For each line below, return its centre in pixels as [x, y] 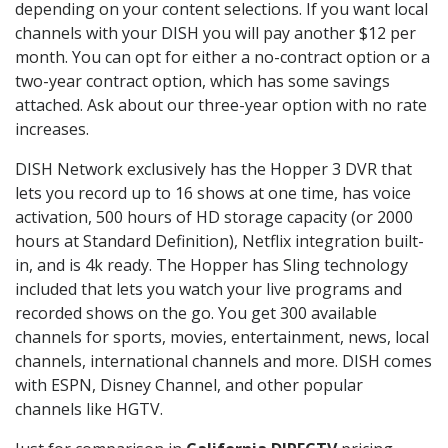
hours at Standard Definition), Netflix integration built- [219, 240]
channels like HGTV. [89, 408]
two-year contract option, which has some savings [202, 80]
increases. [52, 128]
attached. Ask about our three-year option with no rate [221, 104]
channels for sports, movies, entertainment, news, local [222, 336]
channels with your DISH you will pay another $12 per [215, 32]
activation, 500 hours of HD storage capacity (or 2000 [214, 216]
